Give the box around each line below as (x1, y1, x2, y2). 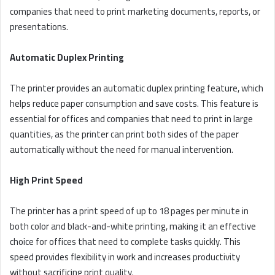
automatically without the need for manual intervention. (10, 141, 233, 159)
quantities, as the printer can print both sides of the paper (10, 125, 239, 144)
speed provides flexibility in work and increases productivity (10, 248, 240, 266)
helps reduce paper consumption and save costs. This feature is (10, 95, 258, 113)
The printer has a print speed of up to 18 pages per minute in (10, 202, 249, 220)
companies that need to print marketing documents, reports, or (10, 2, 260, 21)
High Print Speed (10, 171, 83, 190)
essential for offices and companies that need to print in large (10, 110, 253, 128)
